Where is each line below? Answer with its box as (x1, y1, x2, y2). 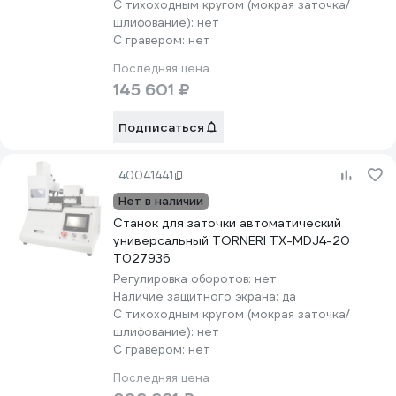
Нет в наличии (118, 194, 203, 209)
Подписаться (118, 119, 204, 135)
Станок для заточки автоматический (113, 215, 341, 231)
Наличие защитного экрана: (113, 289, 282, 304)
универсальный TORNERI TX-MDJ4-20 (113, 232, 350, 248)
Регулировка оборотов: (113, 271, 255, 286)
